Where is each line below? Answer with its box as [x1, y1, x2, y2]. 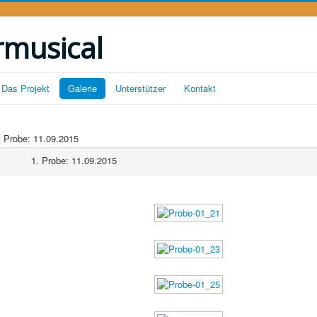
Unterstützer [115, 81, 166, 95]
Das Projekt [1, 81, 50, 95]
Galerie [68, 81, 97, 95]
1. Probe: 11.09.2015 [30, 153, 117, 167]
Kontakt [184, 81, 216, 95]
